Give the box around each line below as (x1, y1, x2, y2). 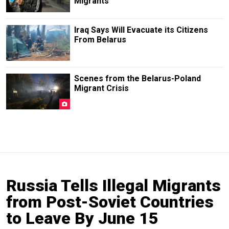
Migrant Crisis (74, 83, 129, 93)
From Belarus (74, 34, 126, 44)
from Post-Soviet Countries (6, 192, 214, 212)
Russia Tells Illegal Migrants (6, 176, 221, 196)
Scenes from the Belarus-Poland (74, 73, 201, 83)
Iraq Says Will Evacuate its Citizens (74, 25, 208, 35)
